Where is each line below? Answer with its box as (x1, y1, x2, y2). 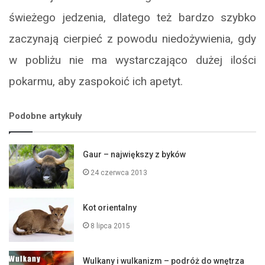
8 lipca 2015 (91, 222, 131, 231)
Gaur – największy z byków (83, 150, 186, 160)
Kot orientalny (83, 203, 137, 213)
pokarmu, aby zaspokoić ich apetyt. (9, 75, 183, 89)
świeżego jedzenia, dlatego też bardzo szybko (9, 11, 256, 25)
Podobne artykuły (9, 111, 82, 122)
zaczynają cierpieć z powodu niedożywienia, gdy (9, 32, 256, 46)
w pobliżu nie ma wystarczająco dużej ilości (9, 53, 256, 67)
